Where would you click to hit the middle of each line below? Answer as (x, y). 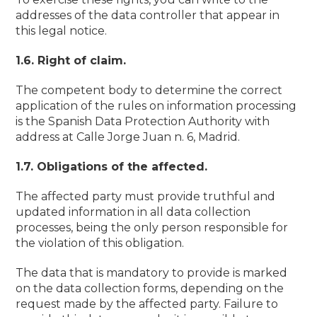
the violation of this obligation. (100, 243)
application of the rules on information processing (156, 106)
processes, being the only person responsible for (152, 227)
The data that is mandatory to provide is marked (152, 273)
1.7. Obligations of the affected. (112, 167)
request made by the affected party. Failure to (147, 304)
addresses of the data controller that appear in (148, 15)
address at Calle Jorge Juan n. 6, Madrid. (128, 137)
